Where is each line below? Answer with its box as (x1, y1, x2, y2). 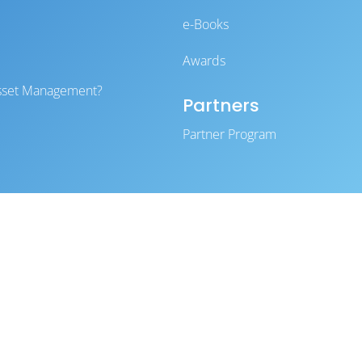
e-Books (182, 15, 229, 33)
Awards (182, 52, 225, 69)
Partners (182, 93, 259, 118)
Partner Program (182, 125, 276, 143)
